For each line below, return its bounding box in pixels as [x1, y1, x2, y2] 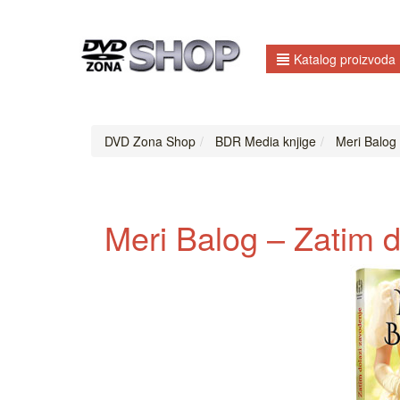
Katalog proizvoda [294, 50, 396, 69]
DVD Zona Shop [104, 132, 196, 151]
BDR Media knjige [212, 132, 316, 151]
